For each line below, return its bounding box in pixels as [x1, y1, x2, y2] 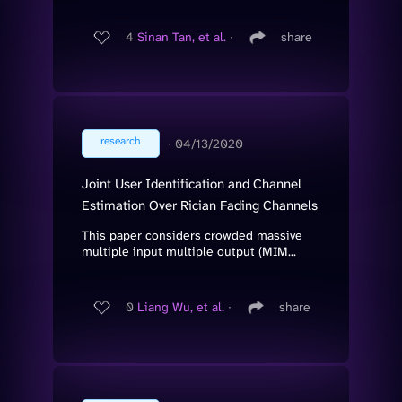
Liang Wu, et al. [137, 299, 224, 316]
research [100, 133, 141, 148]
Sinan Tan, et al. [137, 29, 226, 46]
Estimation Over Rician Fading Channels [82, 196, 318, 214]
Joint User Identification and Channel [82, 174, 301, 193]
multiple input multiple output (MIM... [82, 242, 296, 259]
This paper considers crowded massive [82, 226, 302, 243]
